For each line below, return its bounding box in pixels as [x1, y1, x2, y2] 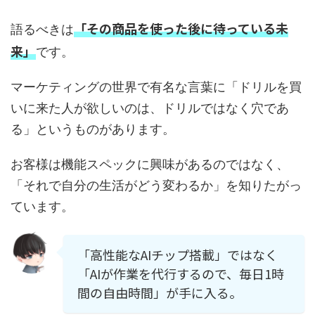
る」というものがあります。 [11, 122, 175, 136]
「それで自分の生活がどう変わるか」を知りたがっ [11, 178, 302, 193]
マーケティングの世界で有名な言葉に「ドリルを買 [11, 79, 302, 94]
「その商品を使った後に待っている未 [74, 18, 288, 37]
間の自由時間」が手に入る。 [77, 283, 242, 302]
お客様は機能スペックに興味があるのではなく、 [11, 157, 289, 172]
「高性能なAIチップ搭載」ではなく [77, 245, 278, 264]
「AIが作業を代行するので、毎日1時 [77, 264, 284, 283]
